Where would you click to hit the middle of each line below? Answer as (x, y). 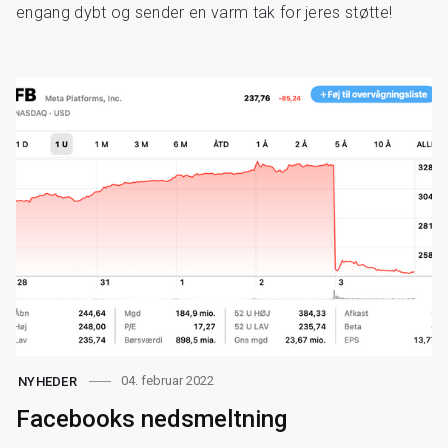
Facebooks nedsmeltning (151, 418)
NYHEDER (47, 381)
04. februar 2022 (168, 381)
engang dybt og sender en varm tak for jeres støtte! (204, 13)
